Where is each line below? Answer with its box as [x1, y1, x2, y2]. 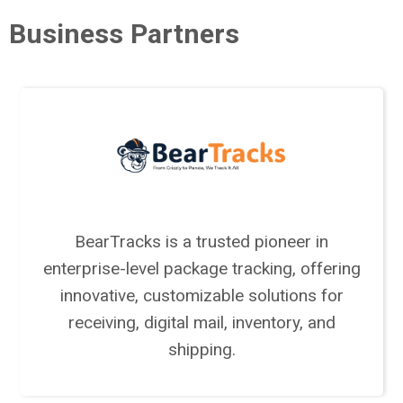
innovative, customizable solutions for [59, 284, 344, 306]
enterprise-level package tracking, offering [42, 257, 361, 279]
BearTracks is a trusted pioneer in [75, 230, 328, 252]
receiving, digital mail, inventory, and [67, 311, 336, 333]
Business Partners [9, 17, 239, 49]
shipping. [167, 338, 236, 360]
